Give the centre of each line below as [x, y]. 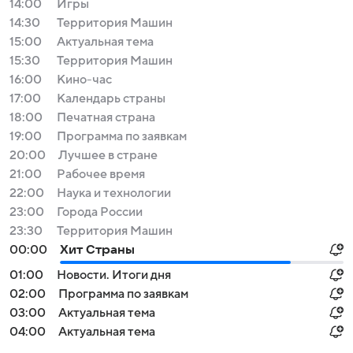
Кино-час [84, 80]
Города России [100, 212]
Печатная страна [106, 117]
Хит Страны [97, 250]
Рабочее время [101, 174]
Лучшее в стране [108, 155]
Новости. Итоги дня [114, 275]
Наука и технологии [114, 193]
